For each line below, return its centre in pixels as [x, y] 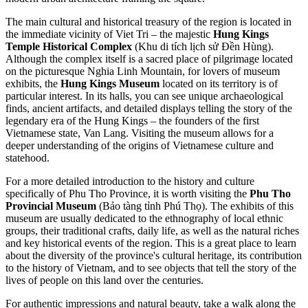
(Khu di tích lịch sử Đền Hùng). [203, 47]
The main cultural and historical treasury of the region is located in [148, 22]
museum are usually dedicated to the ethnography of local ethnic [144, 219]
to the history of [41, 268]
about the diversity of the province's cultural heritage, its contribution [154, 256]
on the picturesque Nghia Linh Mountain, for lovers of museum [143, 71]
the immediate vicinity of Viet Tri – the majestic [109, 34]
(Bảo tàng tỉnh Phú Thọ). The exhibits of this [195, 206]
